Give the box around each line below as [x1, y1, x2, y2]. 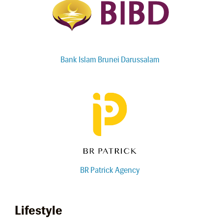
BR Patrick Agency [80, 165, 140, 175]
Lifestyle [15, 202, 62, 218]
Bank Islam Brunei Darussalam [60, 55, 160, 64]
